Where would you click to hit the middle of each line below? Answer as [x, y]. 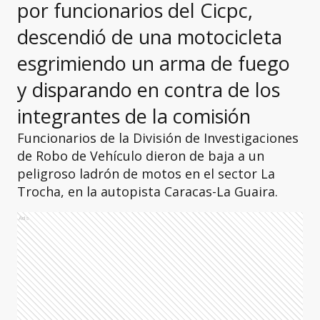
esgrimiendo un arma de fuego [154, 63]
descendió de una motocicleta [150, 37]
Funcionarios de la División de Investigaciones [158, 138]
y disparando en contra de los [149, 90]
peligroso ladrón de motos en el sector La [146, 174]
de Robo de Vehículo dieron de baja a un [141, 156]
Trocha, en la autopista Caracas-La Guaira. [147, 191]
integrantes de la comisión [134, 116]
